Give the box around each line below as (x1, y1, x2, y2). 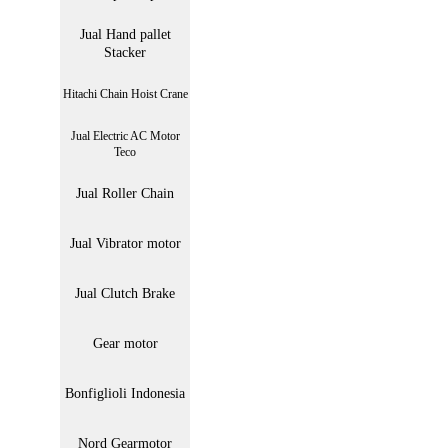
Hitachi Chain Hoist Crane (62, 87, 188, 101)
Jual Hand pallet (79, 27, 171, 42)
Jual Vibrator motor (69, 236, 181, 251)
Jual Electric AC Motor (70, 129, 180, 143)
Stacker (104, 45, 146, 60)
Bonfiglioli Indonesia (65, 386, 185, 401)
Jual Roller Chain (76, 186, 174, 201)
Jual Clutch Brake (75, 286, 175, 301)
